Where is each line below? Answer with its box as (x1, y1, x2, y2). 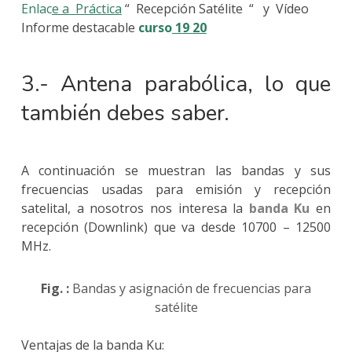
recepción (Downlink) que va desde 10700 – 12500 (20, 218, 332, 236)
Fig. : (41, 279, 69, 297)
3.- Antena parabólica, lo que (20, 68, 332, 99)
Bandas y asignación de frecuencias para (69, 279, 311, 297)
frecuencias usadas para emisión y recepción (20, 180, 332, 198)
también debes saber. (20, 97, 229, 128)
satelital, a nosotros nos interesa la (20, 199, 244, 217)
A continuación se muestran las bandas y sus (20, 161, 332, 179)
